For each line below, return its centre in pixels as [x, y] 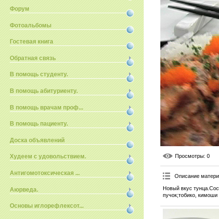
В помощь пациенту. [39, 124]
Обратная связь [33, 58]
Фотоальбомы [31, 25]
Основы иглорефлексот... [47, 206]
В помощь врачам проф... [46, 107]
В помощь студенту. [39, 75]
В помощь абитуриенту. [44, 91]
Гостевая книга [32, 42]
